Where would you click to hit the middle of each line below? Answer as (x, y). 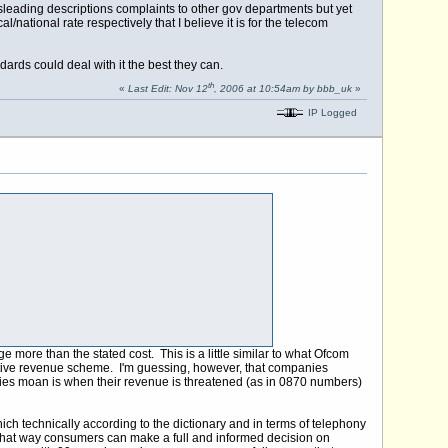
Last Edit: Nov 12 (167, 89)
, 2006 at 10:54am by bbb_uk (282, 89)
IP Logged (330, 112)
